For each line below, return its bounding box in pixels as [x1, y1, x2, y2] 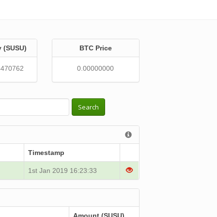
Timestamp [28, 149, 65, 156]
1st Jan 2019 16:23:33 [28, 167, 97, 174]
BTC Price [79, 44, 112, 52]
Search [78, 103, 99, 111]
